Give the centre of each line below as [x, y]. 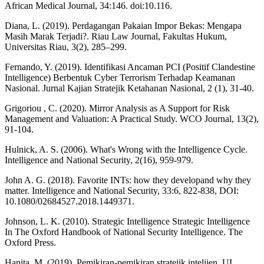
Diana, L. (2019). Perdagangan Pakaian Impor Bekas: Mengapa [123, 26]
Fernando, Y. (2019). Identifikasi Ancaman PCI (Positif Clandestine [130, 67]
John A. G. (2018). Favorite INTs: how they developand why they [128, 180]
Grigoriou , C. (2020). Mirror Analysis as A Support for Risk [117, 108]
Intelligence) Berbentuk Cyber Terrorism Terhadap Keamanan [120, 78]
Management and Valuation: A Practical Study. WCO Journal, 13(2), [132, 119]
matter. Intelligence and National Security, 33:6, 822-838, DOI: [122, 191]
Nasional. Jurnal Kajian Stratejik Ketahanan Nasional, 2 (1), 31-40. [129, 88]
